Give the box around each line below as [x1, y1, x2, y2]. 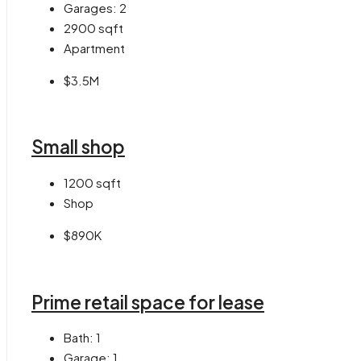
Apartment [64, 39, 125, 56]
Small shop [31, 135, 125, 159]
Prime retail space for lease [31, 290, 264, 313]
